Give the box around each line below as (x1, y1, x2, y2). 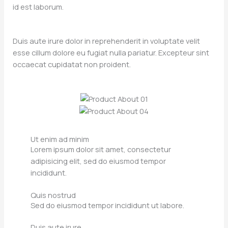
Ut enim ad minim (31, 134, 89, 145)
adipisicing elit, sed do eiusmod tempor (31, 156, 166, 166)
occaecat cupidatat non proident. (13, 59, 131, 69)
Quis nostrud (31, 189, 76, 200)
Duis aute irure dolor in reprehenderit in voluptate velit (13, 35, 200, 46)
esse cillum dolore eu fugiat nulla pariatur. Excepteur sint (13, 47, 209, 58)
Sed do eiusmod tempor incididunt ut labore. (31, 199, 184, 210)
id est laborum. (13, 2, 64, 12)
